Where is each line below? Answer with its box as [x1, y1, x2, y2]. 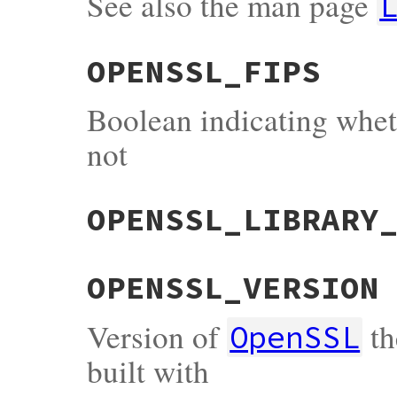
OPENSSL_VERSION [87, 268, 379, 308]
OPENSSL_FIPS [87, 51, 321, 92]
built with [87, 349, 209, 392]
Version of [87, 315, 227, 357]
